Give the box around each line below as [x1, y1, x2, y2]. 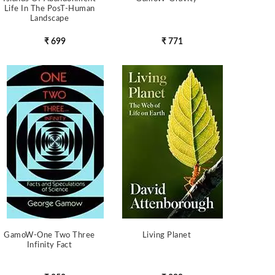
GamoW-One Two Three [4, 231, 95, 239]
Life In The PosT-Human [4, 5, 95, 13]
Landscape [29, 15, 69, 23]
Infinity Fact [26, 241, 72, 249]
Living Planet [142, 231, 192, 239]
